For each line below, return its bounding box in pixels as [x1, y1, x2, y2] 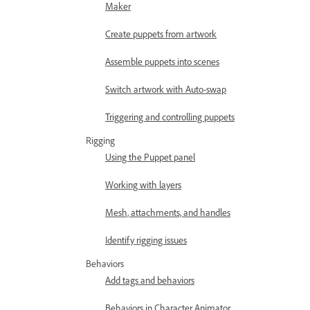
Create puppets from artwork [105, 28, 217, 39]
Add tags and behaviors [105, 274, 194, 286]
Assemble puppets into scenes [105, 55, 219, 67]
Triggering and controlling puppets [105, 111, 235, 122]
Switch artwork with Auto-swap [105, 83, 226, 95]
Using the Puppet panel [105, 151, 195, 163]
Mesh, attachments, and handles [105, 206, 230, 218]
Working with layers [105, 179, 181, 190]
